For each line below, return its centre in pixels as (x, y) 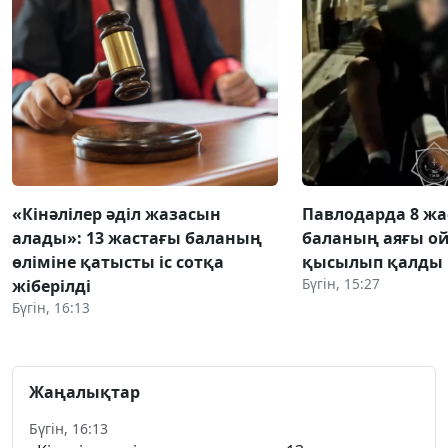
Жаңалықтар (84, 391)
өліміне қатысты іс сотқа (118, 261)
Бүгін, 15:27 (341, 283)
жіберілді (51, 285)
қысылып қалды (372, 261)
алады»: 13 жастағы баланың (137, 237)
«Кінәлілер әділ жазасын (116, 213)
